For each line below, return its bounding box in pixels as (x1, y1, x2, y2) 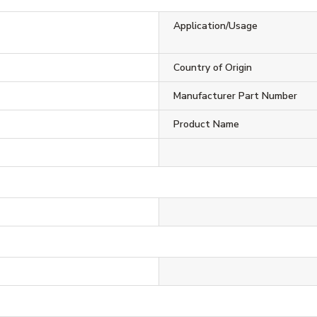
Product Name (173, 117, 239, 131)
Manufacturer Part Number (173, 88, 297, 103)
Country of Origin (173, 60, 252, 74)
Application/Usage (173, 18, 258, 33)
